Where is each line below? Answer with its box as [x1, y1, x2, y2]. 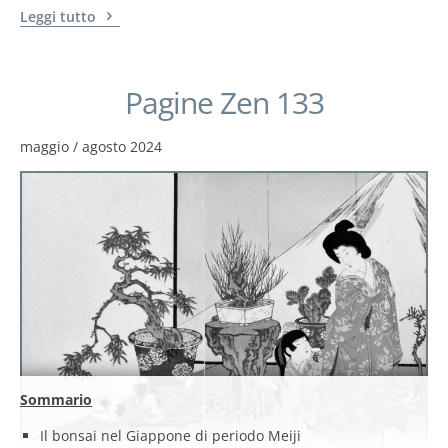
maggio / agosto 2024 [20, 136, 162, 156]
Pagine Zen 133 [124, 81, 324, 123]
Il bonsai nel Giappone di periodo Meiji [40, 426, 301, 446]
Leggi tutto [20, 6, 100, 26]
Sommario [20, 390, 92, 410]
